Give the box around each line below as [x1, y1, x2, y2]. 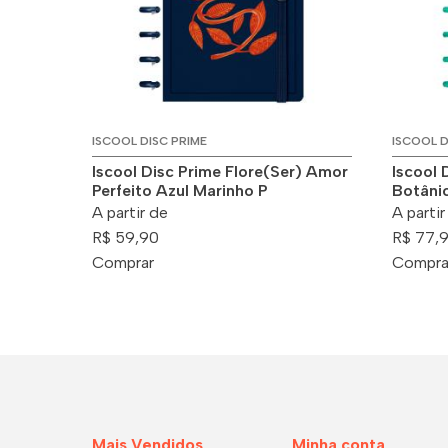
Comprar [92, 252, 154, 272]
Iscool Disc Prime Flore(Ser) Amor [92, 161, 348, 181]
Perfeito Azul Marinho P [92, 180, 268, 200]
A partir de [92, 202, 168, 222]
